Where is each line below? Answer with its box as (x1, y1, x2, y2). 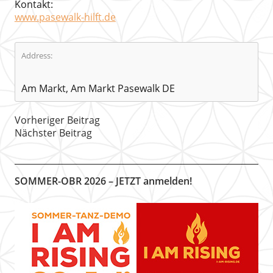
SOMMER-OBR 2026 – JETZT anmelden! (14, 174, 192, 188)
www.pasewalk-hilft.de (14, 10, 116, 24)
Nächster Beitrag (14, 126, 92, 140)
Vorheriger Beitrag (14, 113, 100, 127)
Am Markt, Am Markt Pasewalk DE (21, 82, 175, 95)
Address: (21, 50, 52, 61)
